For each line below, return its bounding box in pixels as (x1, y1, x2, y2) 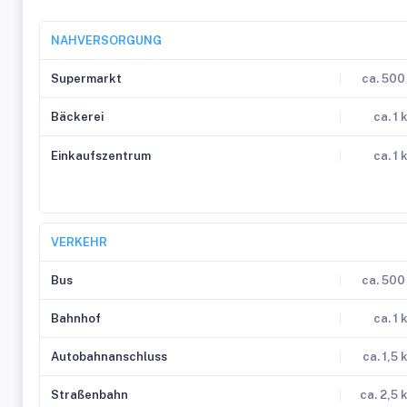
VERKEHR (51, 235, 107, 249)
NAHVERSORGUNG (51, 34, 162, 47)
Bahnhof (51, 312, 101, 325)
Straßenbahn (51, 388, 128, 402)
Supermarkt (51, 72, 122, 85)
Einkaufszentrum (51, 148, 151, 163)
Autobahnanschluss (51, 350, 167, 363)
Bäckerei (51, 110, 104, 124)
